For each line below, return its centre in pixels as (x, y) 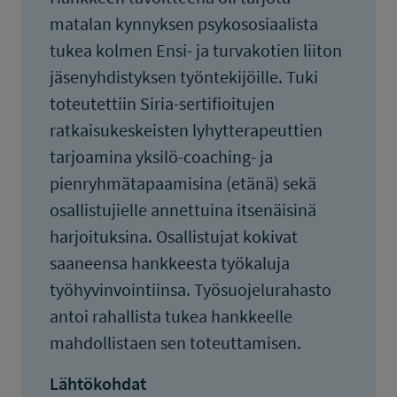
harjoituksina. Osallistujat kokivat (174, 236)
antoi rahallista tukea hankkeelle (171, 316)
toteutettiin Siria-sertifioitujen (162, 103)
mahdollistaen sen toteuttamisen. (175, 343)
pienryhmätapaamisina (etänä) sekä (183, 183)
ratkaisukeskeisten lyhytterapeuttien (186, 130)
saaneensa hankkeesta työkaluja (170, 263)
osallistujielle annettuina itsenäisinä (183, 210)
